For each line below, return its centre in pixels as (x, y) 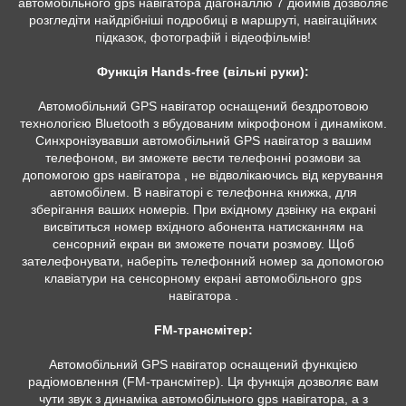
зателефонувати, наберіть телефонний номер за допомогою (203, 261)
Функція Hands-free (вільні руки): (203, 72)
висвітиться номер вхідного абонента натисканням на (203, 227)
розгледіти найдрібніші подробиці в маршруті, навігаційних (203, 20)
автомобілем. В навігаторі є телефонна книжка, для (203, 193)
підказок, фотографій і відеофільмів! (203, 38)
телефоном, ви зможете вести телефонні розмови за (203, 158)
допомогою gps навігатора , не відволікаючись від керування (203, 175)
